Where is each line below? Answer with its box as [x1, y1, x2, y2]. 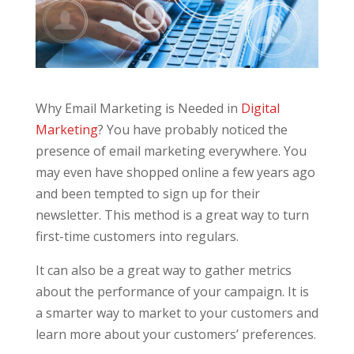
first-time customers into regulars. [35, 227, 239, 245]
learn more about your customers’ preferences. [35, 325, 316, 343]
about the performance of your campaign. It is [35, 282, 309, 300]
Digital [240, 99, 280, 117]
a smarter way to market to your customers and [35, 303, 318, 322]
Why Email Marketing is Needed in [35, 99, 241, 117]
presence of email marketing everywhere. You [35, 141, 307, 160]
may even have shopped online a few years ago [35, 163, 315, 181]
